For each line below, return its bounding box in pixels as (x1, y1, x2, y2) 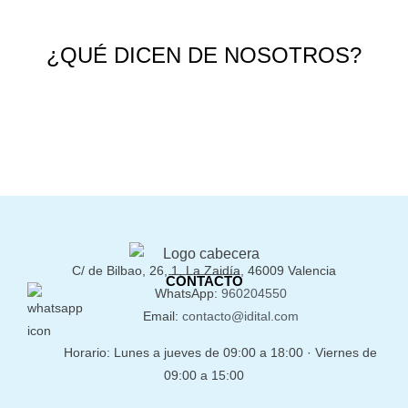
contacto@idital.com (181, 309, 299, 324)
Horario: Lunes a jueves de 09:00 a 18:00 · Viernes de (64, 344, 377, 360)
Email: (142, 309, 182, 324)
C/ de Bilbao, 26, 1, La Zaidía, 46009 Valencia (72, 263, 336, 279)
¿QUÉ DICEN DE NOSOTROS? (46, 43, 362, 68)
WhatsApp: (154, 286, 221, 301)
